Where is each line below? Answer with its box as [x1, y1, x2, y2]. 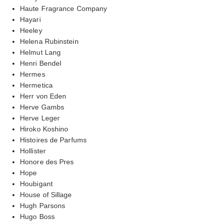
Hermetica [20, 81, 53, 89]
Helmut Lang [20, 48, 61, 56]
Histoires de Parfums [20, 135, 87, 144]
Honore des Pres [20, 157, 74, 166]
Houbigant [20, 179, 53, 188]
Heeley [20, 26, 42, 34]
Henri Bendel [20, 59, 62, 67]
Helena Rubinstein [20, 37, 79, 45]
